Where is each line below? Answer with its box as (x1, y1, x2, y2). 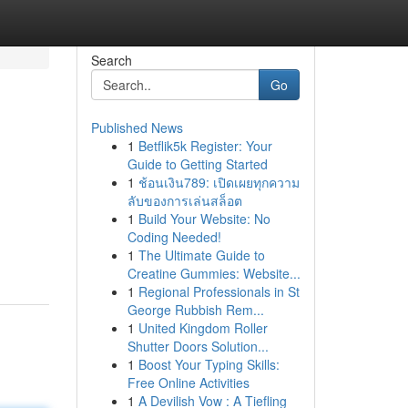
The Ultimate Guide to (138, 246, 265, 264)
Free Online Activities (127, 373, 250, 392)
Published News (90, 118, 183, 137)
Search (90, 51, 132, 69)
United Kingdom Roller (138, 319, 268, 337)
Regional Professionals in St (138, 282, 300, 301)
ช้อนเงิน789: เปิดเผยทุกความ (138, 173, 300, 191)
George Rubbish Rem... (127, 301, 264, 319)
